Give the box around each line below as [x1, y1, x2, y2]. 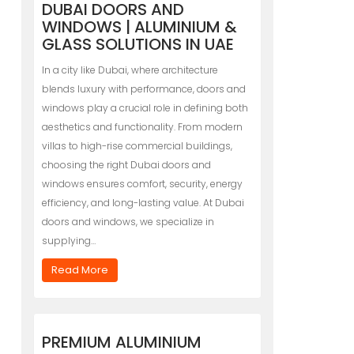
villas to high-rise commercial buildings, [41, 139, 232, 153]
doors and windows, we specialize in [41, 215, 214, 228]
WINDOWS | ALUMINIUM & [41, 16, 237, 38]
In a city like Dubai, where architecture [41, 63, 218, 77]
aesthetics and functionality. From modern [41, 120, 243, 134]
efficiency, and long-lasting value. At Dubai [41, 196, 244, 209]
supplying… [41, 234, 96, 247]
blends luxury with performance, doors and [41, 82, 246, 96]
